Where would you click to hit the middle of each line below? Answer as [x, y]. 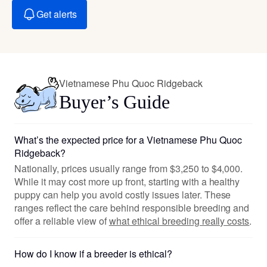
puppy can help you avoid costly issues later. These [123, 194]
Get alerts [57, 14]
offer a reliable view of [62, 221]
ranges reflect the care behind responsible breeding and [132, 207]
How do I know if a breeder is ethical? [93, 253]
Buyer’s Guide [114, 102]
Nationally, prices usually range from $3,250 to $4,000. [129, 168]
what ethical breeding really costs [179, 221]
